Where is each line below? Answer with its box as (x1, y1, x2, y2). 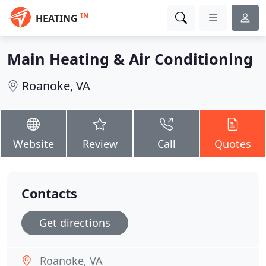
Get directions (39, 216, 110, 230)
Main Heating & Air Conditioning (7, 49, 253, 69)
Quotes (214, 137, 251, 151)
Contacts (21, 185, 77, 202)
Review (82, 137, 118, 151)
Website (12, 137, 54, 151)
